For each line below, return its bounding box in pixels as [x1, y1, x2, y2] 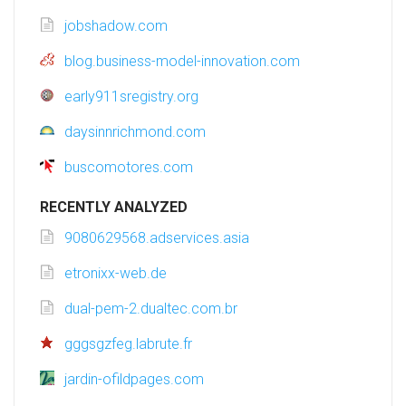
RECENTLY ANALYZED [40, 198, 188, 217]
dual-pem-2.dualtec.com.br [64, 300, 237, 318]
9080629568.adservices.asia [64, 229, 249, 247]
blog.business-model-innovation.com [64, 53, 300, 71]
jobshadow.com [64, 17, 168, 35]
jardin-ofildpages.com [64, 371, 204, 389]
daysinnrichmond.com [64, 123, 206, 141]
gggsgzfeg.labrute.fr [64, 335, 192, 353]
